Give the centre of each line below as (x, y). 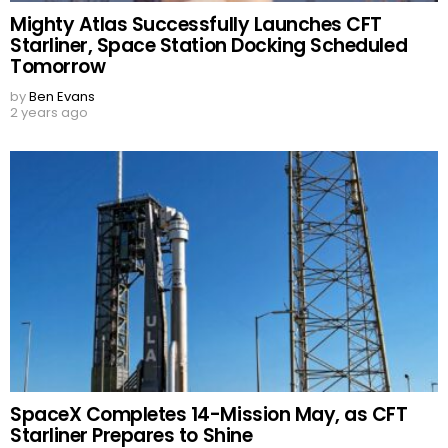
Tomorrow (58, 67)
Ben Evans (62, 97)
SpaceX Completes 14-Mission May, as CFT (209, 415)
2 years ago (49, 113)
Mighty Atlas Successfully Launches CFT (196, 25)
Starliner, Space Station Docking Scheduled (209, 46)
